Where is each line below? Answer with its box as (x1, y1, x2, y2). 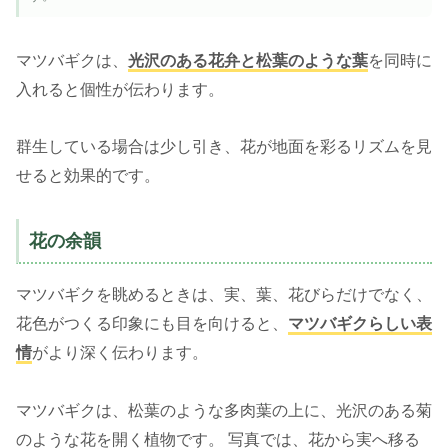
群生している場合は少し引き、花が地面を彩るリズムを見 (16, 138, 432, 156)
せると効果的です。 (16, 167, 160, 185)
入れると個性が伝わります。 (16, 80, 224, 98)
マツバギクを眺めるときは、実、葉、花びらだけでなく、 (16, 286, 432, 304)
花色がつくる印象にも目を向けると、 (16, 315, 288, 333)
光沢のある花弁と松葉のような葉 (128, 51, 368, 69)
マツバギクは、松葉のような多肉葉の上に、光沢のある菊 (16, 401, 432, 419)
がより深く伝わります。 (32, 344, 208, 362)
